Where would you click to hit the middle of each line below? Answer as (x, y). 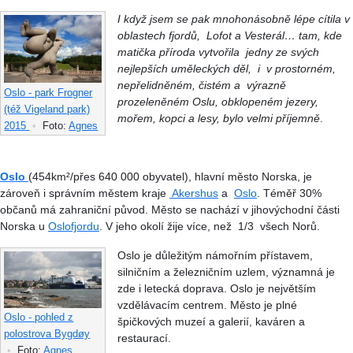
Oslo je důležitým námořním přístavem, (215, 255)
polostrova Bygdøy (47, 334)
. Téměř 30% (289, 193)
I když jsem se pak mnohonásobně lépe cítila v (233, 19)
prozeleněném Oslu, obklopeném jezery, (217, 101)
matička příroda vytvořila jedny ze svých (218, 52)
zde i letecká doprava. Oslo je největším (216, 288)
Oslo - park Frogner (48, 92)
